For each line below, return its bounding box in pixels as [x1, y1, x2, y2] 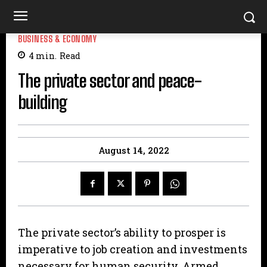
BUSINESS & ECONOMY [18, 33, 97, 44]
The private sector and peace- [18, 70, 201, 92]
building [18, 91, 67, 113]
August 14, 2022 [98, 144, 169, 157]
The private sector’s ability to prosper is [18, 225, 226, 240]
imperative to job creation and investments [18, 242, 247, 257]
